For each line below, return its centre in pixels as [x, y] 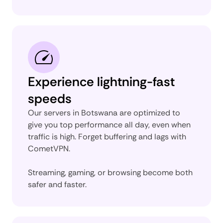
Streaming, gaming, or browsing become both [110, 172]
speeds [50, 98]
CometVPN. [49, 148]
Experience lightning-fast [101, 81]
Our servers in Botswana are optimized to [104, 112]
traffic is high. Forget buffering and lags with [107, 136]
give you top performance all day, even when [109, 124]
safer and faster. [57, 184]
